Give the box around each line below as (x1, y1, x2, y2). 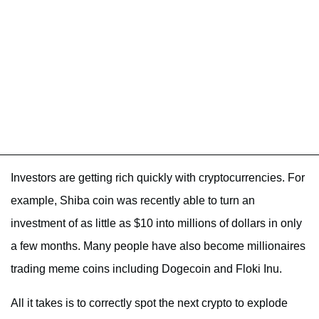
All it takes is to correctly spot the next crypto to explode (11, 296, 288, 309)
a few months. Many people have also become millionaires (11, 239, 305, 252)
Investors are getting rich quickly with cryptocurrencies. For (11, 171, 305, 184)
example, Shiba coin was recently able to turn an (11, 194, 255, 206)
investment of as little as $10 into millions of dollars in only (11, 216, 302, 229)
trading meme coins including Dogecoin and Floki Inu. (11, 262, 282, 275)
